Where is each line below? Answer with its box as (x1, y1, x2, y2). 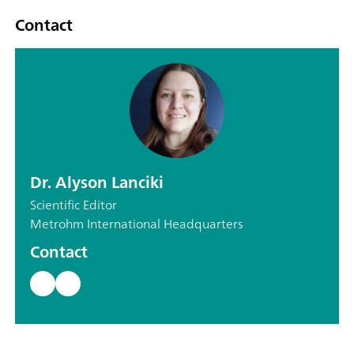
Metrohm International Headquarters (30, 212, 243, 235)
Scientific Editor (30, 193, 117, 216)
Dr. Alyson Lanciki (30, 168, 164, 196)
